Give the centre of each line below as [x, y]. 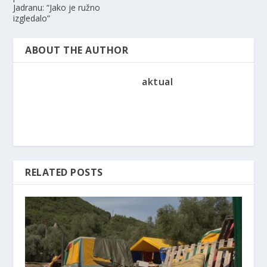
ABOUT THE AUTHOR [77, 50]
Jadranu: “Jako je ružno [57, 7]
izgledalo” [32, 18]
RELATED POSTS [64, 172]
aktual [157, 81]
